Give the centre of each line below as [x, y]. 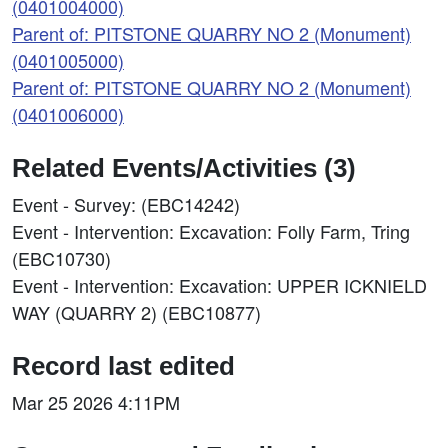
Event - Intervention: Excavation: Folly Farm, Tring [211, 231]
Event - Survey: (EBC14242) [126, 204]
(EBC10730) [61, 258]
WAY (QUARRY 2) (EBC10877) [136, 312]
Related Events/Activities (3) [184, 168]
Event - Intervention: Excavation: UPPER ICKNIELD [219, 285]
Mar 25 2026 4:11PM [96, 402]
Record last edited [123, 366]
